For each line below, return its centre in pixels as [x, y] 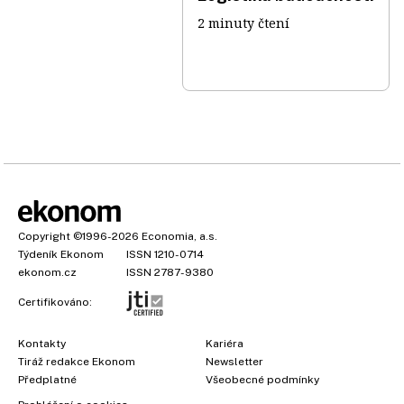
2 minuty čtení [243, 23]
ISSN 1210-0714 [165, 254]
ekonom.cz [47, 272]
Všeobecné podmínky [262, 379]
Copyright [44, 236]
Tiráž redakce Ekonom [77, 361]
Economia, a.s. [179, 236]
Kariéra [225, 343]
